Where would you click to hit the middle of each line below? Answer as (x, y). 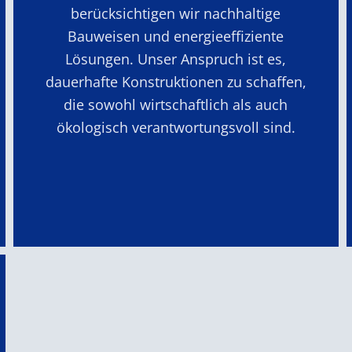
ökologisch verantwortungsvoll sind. (176, 127)
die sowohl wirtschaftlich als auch (176, 104)
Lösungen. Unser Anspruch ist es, (176, 59)
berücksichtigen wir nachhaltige (176, 13)
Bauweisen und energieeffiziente (176, 36)
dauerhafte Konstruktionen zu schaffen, (176, 81)
